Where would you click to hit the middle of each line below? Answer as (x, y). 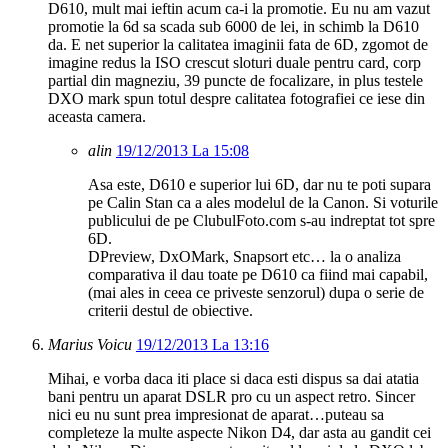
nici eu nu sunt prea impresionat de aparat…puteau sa (216, 415)
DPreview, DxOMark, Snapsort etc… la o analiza (244, 257)
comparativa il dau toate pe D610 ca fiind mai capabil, (258, 275)
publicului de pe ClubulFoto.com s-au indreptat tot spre (261, 221)
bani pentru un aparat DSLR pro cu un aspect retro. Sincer (231, 397)
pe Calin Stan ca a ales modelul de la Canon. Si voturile (263, 203)
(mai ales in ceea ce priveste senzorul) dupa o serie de (256, 293)
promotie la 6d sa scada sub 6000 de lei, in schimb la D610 (233, 27)
